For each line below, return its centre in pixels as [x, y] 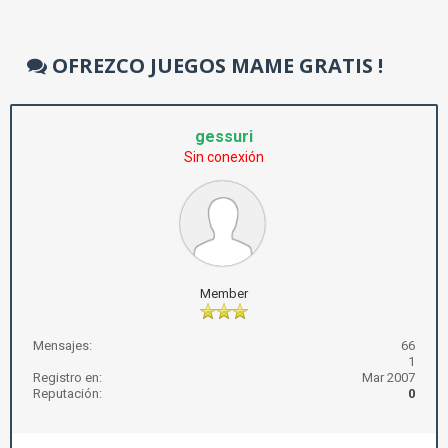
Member [224, 293]
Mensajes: [62, 345]
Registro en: [67, 377]
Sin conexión [224, 157]
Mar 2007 [388, 377]
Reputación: [67, 393]
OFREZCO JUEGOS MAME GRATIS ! [215, 65]
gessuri [224, 136]
